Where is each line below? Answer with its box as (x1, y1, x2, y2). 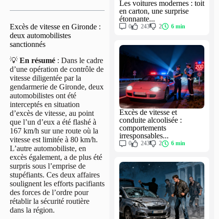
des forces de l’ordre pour (10, 188, 88, 197)
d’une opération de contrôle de (10, 65, 104, 73)
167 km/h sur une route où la (10, 126, 98, 135)
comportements (119, 124, 166, 132)
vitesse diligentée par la (10, 73, 81, 82)
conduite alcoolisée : (119, 116, 182, 124)
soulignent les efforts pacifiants (10, 179, 105, 188)
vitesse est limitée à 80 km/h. (10, 135, 98, 144)
